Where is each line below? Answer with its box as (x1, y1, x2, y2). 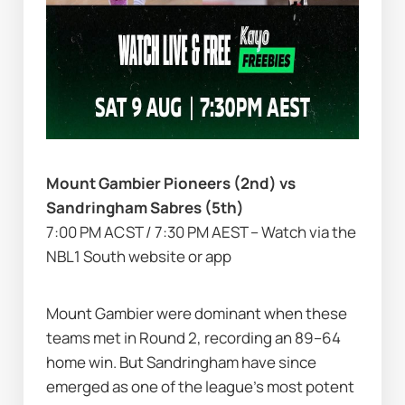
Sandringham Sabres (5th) (46, 197, 245, 219)
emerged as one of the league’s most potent (46, 375, 355, 397)
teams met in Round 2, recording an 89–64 (46, 326, 342, 348)
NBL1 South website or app (46, 246, 232, 268)
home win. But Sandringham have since (46, 351, 317, 372)
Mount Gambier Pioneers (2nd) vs (46, 173, 297, 194)
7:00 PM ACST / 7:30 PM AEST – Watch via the (46, 221, 357, 243)
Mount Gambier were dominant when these (46, 302, 348, 324)
